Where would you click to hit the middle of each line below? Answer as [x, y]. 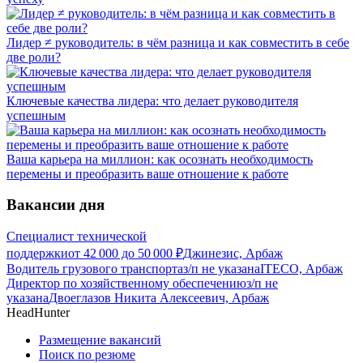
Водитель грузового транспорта [95, 269]
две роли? [34, 57]
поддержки [37, 254]
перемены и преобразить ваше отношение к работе [147, 173]
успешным [36, 115]
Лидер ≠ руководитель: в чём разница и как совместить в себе [178, 42]
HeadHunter [38, 313]
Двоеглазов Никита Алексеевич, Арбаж [159, 298]
